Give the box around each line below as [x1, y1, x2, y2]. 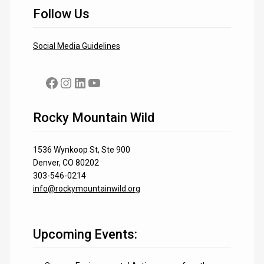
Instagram [58, 74, 124, 91]
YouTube [87, 74, 142, 91]
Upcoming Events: [33, 226, 137, 242]
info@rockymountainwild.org [33, 183, 140, 193]
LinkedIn [72, 74, 127, 91]
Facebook [44, 74, 105, 91]
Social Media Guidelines [33, 41, 120, 51]
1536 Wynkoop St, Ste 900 [33, 144, 130, 154]
